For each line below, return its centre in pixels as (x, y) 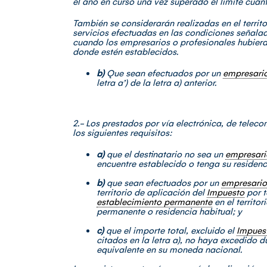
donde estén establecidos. (125, 51)
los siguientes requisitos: (122, 132)
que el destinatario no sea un (166, 154)
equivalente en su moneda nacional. (169, 249)
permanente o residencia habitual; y (169, 211)
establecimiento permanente (154, 201)
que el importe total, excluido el (171, 230)
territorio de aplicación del (152, 192)
